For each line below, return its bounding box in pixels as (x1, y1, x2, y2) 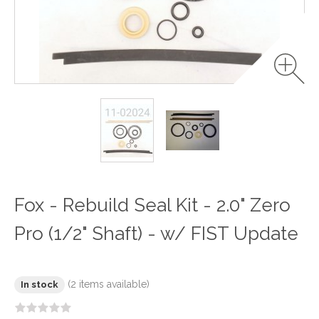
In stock (21, 279, 58, 290)
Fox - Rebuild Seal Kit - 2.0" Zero (14, 194, 291, 216)
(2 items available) (68, 278, 150, 290)
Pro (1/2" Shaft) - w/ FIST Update (14, 223, 298, 244)
